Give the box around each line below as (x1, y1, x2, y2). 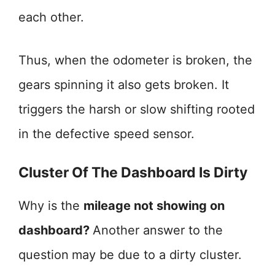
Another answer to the (93, 223, 223, 238)
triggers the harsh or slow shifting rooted (18, 102, 255, 117)
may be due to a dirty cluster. (72, 247, 242, 262)
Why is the (18, 198, 83, 213)
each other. (18, 10, 84, 25)
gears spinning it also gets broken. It (18, 77, 229, 92)
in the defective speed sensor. (18, 126, 195, 141)
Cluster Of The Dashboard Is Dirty (18, 164, 247, 181)
